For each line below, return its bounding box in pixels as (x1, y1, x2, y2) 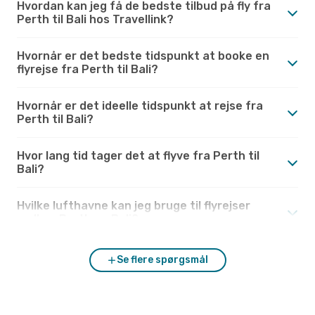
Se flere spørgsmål (117, 253, 208, 266)
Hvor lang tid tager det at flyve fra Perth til (17, 148, 259, 162)
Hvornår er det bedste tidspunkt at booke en (17, 49, 269, 63)
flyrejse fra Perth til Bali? (17, 62, 158, 76)
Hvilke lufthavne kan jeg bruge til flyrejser (17, 198, 250, 212)
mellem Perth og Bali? (17, 212, 139, 226)
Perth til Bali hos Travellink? (17, 12, 174, 26)
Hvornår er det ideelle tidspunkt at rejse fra (17, 98, 263, 112)
